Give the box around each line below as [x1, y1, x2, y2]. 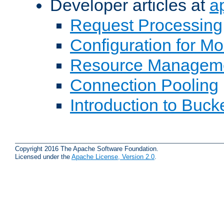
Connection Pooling [70, 75, 218, 95]
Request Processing [70, 15, 222, 35]
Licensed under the [15, 152, 71, 160]
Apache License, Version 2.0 [71, 152, 154, 160]
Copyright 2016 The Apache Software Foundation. [15, 144, 158, 152]
